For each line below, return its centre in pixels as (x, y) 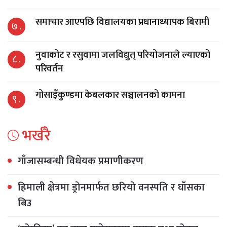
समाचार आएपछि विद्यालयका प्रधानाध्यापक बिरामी (122, 22)
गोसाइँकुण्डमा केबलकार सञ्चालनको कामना (110, 95)
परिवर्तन (49, 69)
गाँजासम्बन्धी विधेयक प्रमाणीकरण (81, 161)
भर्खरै (35, 136)
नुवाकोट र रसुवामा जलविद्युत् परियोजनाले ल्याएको (123, 55)
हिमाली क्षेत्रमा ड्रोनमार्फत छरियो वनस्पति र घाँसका (111, 188)
